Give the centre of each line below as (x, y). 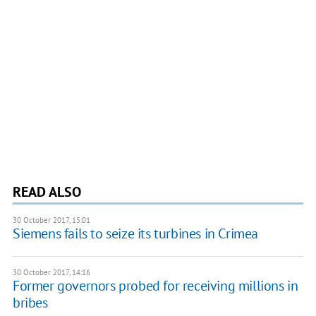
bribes (30, 302)
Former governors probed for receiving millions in (155, 285)
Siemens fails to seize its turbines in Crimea (135, 233)
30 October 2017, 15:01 (51, 220)
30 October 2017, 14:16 (51, 272)
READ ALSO (47, 192)
